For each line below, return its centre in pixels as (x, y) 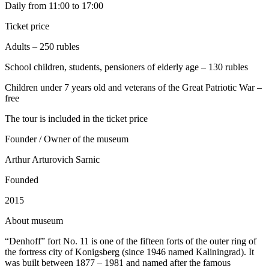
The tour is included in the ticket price (76, 119)
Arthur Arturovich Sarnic (52, 160)
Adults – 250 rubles (42, 47)
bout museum (38, 221)
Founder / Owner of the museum (67, 139)
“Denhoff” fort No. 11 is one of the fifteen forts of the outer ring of (131, 241)
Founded (22, 180)
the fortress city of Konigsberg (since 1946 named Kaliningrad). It (129, 252)
